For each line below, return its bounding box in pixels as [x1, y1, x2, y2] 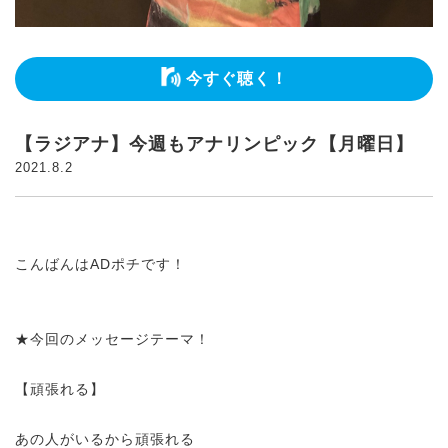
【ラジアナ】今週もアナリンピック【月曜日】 [15, 133, 414, 154]
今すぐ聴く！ [185, 69, 288, 87]
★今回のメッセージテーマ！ [15, 330, 210, 347]
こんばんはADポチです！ [15, 255, 186, 272]
